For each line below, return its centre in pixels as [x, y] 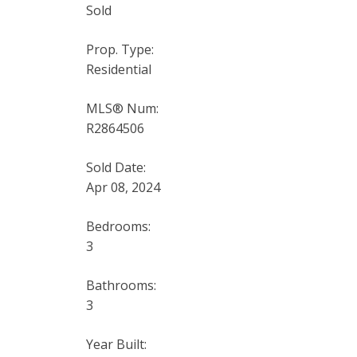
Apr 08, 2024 [123, 187]
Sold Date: [116, 167]
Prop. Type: [120, 49]
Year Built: [116, 344]
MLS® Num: [122, 108]
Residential [118, 69]
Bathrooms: [121, 285]
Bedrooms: [118, 226]
